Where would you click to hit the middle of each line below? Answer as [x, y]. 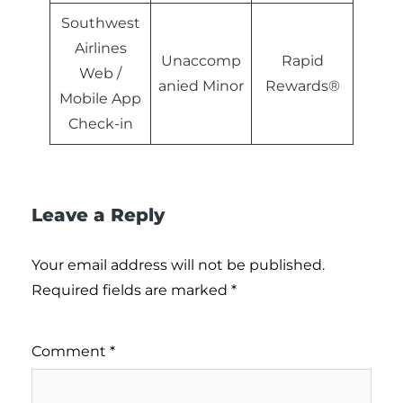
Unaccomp [201, 61]
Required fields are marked [131, 291]
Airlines [100, 49]
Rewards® [302, 86]
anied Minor [201, 86]
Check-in [100, 124]
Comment [71, 352]
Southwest [100, 23]
